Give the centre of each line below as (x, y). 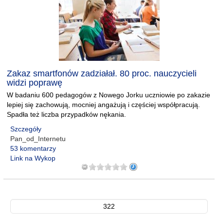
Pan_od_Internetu (38, 139)
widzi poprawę (35, 83)
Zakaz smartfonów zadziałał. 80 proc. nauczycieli (102, 73)
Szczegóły (26, 129)
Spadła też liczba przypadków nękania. (66, 114)
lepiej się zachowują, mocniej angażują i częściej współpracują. (103, 105)
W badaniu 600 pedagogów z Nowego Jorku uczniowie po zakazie (109, 95)
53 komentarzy (33, 148)
